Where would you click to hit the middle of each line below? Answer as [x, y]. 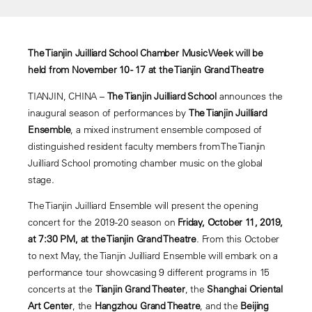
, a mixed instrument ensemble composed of [166, 129]
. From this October [238, 239]
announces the [250, 96]
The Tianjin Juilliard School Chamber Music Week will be [146, 53]
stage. [41, 179]
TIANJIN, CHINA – [68, 96]
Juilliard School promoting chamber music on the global [146, 163]
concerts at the [62, 289]
